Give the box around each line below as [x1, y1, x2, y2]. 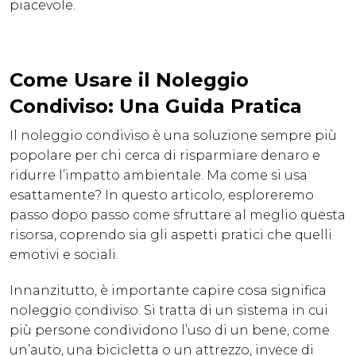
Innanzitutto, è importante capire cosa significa [10, 283, 327, 299]
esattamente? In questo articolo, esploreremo [10, 188, 314, 203]
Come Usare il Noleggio [10, 68, 249, 92]
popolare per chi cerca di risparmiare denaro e [10, 148, 320, 164]
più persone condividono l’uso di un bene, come [10, 323, 330, 339]
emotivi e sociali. [10, 247, 118, 263]
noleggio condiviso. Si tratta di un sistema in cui [10, 303, 328, 319]
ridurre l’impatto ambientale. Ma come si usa [10, 168, 308, 184]
